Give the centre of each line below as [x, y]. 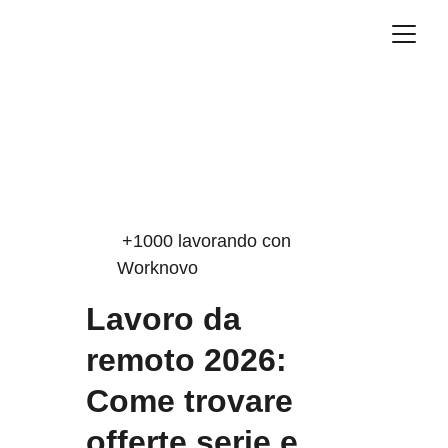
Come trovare [193, 401]
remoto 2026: [190, 360]
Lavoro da [167, 319]
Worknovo [157, 268]
